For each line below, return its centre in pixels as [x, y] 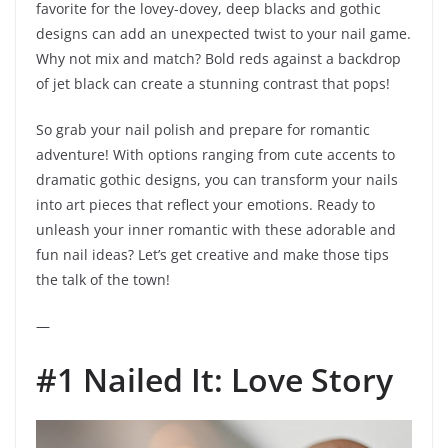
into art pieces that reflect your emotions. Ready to [205, 205]
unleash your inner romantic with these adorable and [216, 230]
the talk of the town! [103, 280]
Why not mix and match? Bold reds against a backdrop [218, 59]
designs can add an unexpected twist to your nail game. [223, 34]
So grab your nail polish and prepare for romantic [203, 130]
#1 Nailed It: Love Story [214, 380]
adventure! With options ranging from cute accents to [215, 155]
